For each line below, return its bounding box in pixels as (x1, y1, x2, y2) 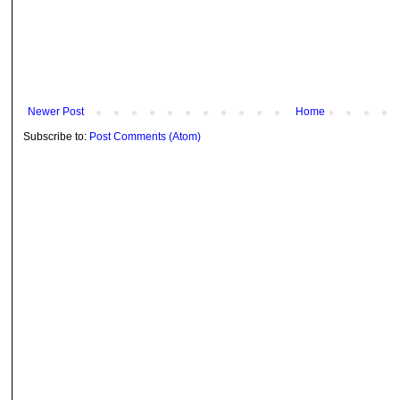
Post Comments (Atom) (89, 129, 201, 143)
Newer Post (28, 104, 84, 118)
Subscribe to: (23, 129, 89, 143)
